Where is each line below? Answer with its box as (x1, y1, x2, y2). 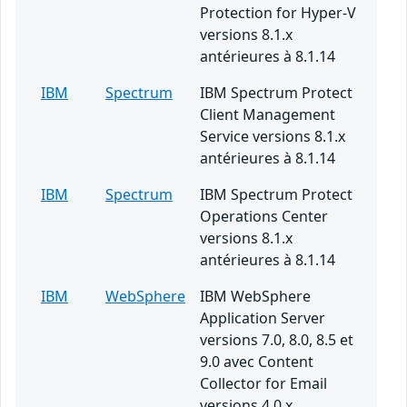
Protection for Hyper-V (200, 3, 356, 24)
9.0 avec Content (200, 352, 313, 372)
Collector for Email (200, 373, 327, 394)
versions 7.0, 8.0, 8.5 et (200, 330, 353, 351)
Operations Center (200, 206, 328, 227)
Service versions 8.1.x (200, 126, 345, 147)
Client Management (200, 104, 335, 125)
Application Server (200, 308, 325, 329)
